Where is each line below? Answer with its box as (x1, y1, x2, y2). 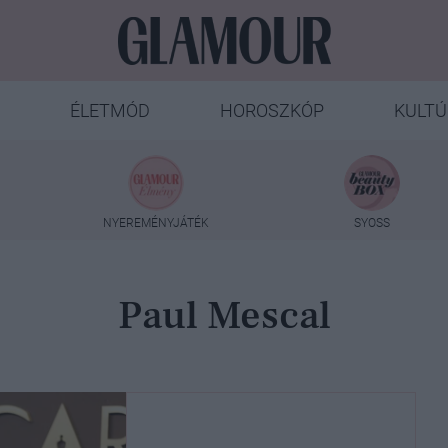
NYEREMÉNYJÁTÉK (102, 215, 209, 230)
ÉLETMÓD (69, 100, 150, 121)
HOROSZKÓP (219, 100, 324, 121)
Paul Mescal (117, 290, 331, 342)
